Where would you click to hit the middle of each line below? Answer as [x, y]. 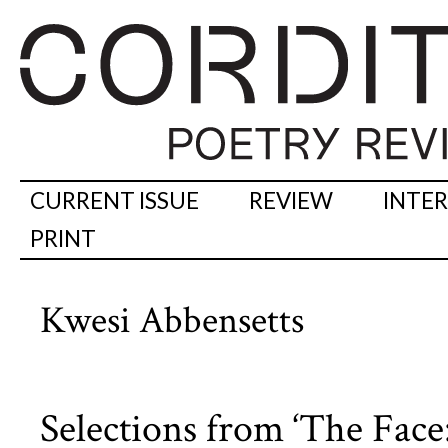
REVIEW [291, 201]
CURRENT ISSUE [114, 201]
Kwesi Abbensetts [172, 321]
